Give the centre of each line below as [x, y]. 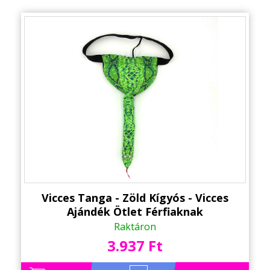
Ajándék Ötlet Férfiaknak [135, 212]
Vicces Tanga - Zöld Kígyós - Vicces [135, 198]
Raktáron [135, 227]
